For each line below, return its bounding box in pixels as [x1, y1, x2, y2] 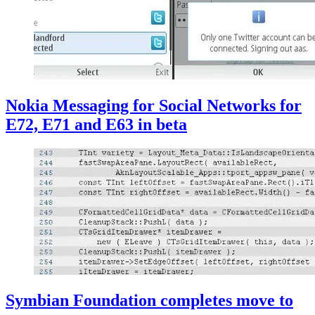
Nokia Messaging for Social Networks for [6, 96, 302, 115]
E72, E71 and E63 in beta [6, 115, 187, 134]
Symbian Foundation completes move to [6, 291, 293, 310]
